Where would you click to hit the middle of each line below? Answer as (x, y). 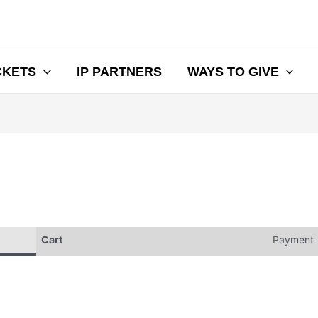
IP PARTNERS (119, 72)
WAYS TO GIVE (233, 72)
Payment (293, 239)
